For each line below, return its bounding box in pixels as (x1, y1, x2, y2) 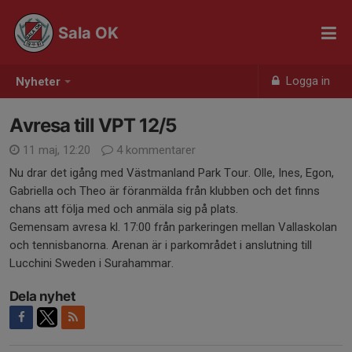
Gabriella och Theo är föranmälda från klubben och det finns (9, 184, 320, 198)
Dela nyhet (9, 288, 75, 304)
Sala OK (58, 24, 119, 42)
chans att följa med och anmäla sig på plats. (9, 202, 241, 216)
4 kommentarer (113, 143, 196, 157)
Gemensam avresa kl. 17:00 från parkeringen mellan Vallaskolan (9, 220, 337, 234)
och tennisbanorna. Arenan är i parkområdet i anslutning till (9, 238, 312, 252)
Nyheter (16, 75, 60, 90)
